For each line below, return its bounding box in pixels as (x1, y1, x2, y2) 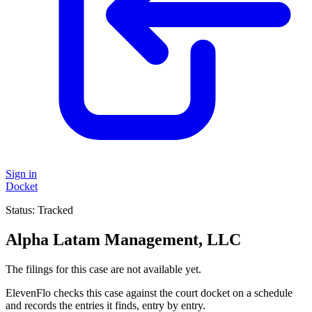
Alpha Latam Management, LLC (6, 230, 241, 249)
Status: (6, 203, 38, 216)
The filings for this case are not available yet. (6, 263, 201, 275)
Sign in (6, 167, 37, 180)
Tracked (38, 203, 73, 216)
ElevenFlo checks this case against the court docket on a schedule (6, 286, 292, 299)
